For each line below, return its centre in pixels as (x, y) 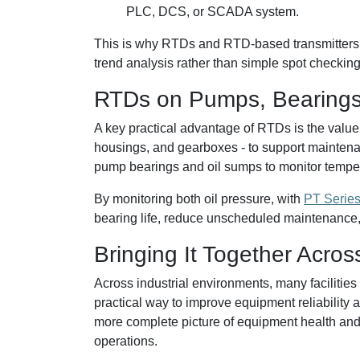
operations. (126, 341)
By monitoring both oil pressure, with (199, 199)
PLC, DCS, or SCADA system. (213, 12)
